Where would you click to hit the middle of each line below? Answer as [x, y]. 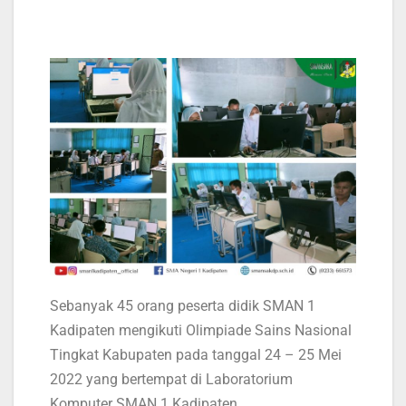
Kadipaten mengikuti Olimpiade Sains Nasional [201, 331]
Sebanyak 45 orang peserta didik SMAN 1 [183, 306]
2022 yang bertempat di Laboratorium [171, 380]
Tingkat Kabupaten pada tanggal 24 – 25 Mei [196, 355]
